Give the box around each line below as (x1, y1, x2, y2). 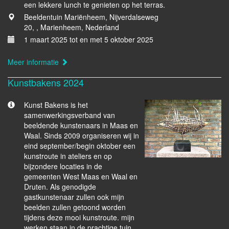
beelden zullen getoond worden (24, 202, 126, 212)
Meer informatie (8, 57, 61, 67)
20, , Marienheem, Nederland (24, 22, 119, 32)
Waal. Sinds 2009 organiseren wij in (24, 130, 139, 141)
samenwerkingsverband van (24, 110, 115, 120)
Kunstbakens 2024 (8, 76, 84, 89)
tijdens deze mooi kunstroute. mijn (24, 212, 134, 222)
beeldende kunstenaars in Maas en (24, 120, 138, 130)
